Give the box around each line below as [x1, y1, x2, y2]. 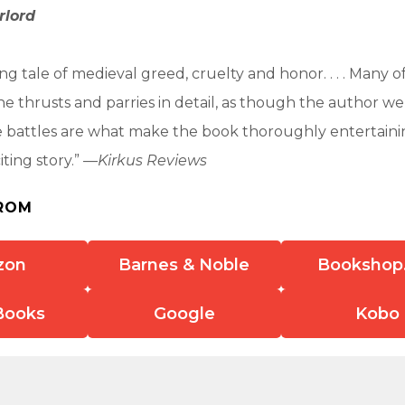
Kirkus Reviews [98, 151, 207, 169]
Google [153, 303, 215, 324]
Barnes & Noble [118, 254, 250, 275]
